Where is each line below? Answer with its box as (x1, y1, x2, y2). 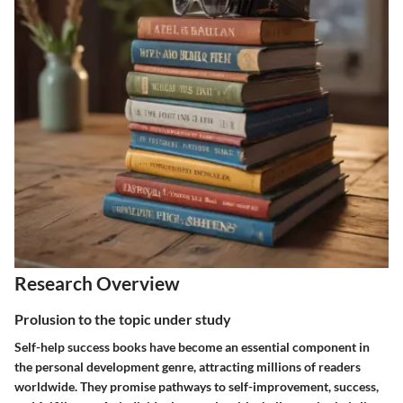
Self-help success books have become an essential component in (14, 338, 370, 354)
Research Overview (14, 272, 180, 294)
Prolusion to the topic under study (14, 309, 231, 327)
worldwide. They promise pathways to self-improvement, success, (14, 378, 379, 394)
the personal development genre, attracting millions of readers (14, 358, 361, 374)
